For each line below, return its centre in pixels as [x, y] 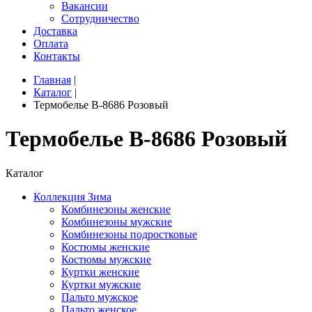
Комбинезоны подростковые [129, 234]
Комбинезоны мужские [117, 221]
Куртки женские [100, 272]
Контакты [57, 56]
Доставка [55, 31]
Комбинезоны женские [116, 209]
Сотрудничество [100, 18]
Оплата [51, 44]
